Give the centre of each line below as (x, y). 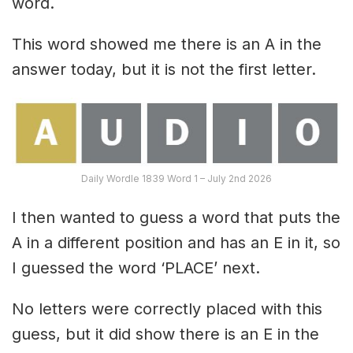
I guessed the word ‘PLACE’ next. (136, 268)
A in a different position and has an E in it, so (176, 242)
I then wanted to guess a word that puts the (176, 217)
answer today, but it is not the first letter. (164, 69)
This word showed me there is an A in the (167, 44)
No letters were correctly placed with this (167, 308)
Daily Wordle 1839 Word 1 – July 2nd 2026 (176, 178)
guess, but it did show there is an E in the (165, 334)
